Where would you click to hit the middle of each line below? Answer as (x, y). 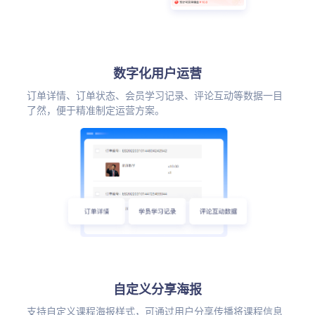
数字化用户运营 (157, 73)
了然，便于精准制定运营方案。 (95, 111)
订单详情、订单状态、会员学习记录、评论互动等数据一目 (154, 96)
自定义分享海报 (157, 289)
